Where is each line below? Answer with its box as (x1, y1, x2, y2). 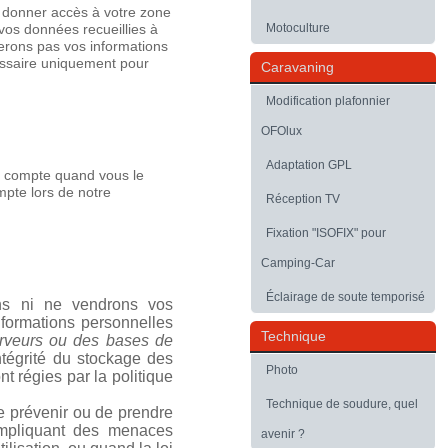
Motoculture (266, 21, 330, 36)
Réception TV (266, 192, 340, 207)
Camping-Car (261, 256, 335, 271)
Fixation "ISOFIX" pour (266, 226, 386, 241)
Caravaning (261, 59, 334, 76)
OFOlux (261, 124, 302, 139)
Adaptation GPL (266, 158, 352, 173)
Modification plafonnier (266, 94, 390, 109)
